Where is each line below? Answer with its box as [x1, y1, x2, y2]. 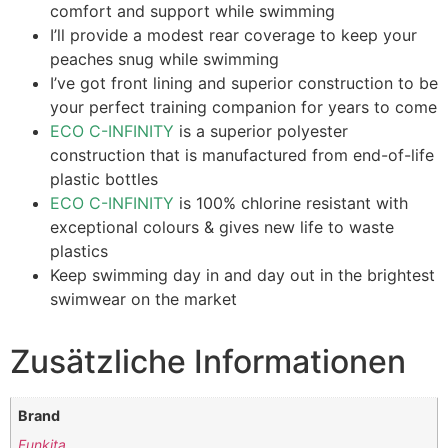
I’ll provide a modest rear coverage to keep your [50, 25, 417, 46]
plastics [50, 241, 108, 262]
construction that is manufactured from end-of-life [50, 145, 434, 166]
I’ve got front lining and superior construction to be [50, 73, 438, 94]
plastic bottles [50, 169, 158, 190]
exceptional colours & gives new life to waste [50, 217, 394, 238]
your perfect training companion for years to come [50, 97, 437, 118]
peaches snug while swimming [50, 49, 279, 70]
